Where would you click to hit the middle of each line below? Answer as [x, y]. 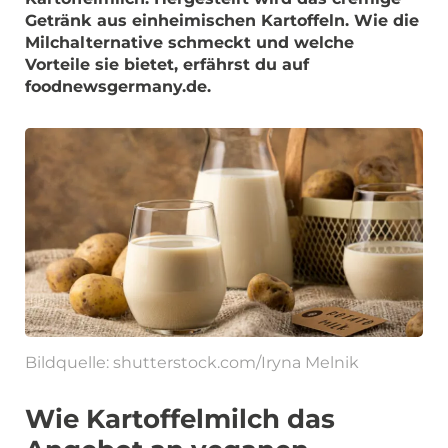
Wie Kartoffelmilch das [180, 418]
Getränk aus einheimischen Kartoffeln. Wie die [222, 20]
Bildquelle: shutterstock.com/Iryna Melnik [192, 362]
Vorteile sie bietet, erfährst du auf [167, 64]
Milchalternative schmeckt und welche [189, 42]
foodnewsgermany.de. [118, 86]
